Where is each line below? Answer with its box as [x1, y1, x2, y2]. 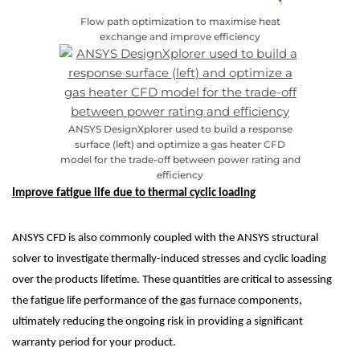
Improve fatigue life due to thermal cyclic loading [12, 186, 256, 199]
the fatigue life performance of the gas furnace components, [12, 294, 302, 307]
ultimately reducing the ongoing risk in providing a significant [12, 315, 303, 328]
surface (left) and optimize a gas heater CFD [75, 137, 285, 150]
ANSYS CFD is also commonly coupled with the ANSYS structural [12, 231, 318, 244]
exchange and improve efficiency [100, 30, 260, 43]
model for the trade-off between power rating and [59, 153, 301, 166]
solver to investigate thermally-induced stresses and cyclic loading [12, 252, 326, 265]
